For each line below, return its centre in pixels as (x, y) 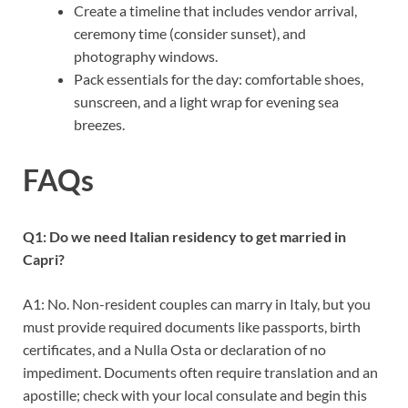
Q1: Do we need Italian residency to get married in (184, 237)
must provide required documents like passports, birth (192, 327)
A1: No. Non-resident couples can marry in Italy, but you (197, 304)
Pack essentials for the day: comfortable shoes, (219, 78)
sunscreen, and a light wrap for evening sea (206, 101)
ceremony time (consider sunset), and (190, 33)
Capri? (44, 260)
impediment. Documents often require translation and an (200, 372)
